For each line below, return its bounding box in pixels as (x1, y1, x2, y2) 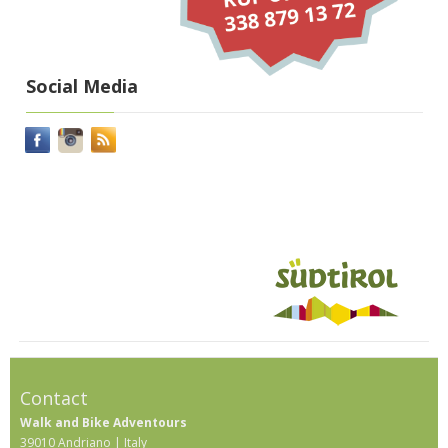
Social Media (26, 74, 138, 99)
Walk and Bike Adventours (20, 414, 187, 432)
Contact (20, 386, 88, 411)
